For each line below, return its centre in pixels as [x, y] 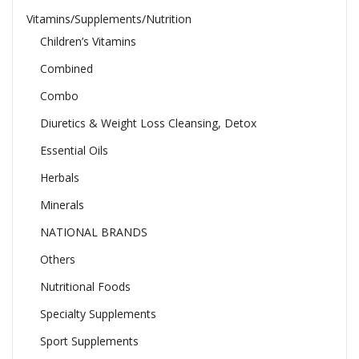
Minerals [62, 205]
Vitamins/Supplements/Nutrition [109, 19]
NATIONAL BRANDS [93, 232]
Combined [66, 69]
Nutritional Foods [85, 287]
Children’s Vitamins [88, 42]
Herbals [59, 178]
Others [57, 260]
